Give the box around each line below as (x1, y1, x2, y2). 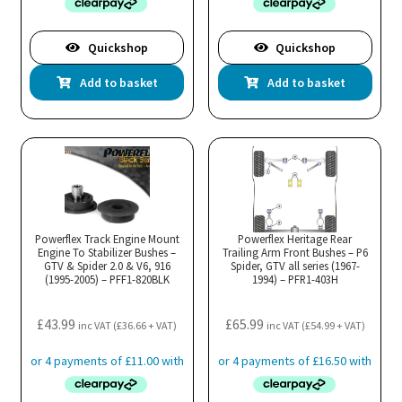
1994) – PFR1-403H (251, 271, 338, 286)
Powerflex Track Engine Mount (34, 231, 179, 246)
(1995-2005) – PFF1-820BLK (44, 271, 170, 286)
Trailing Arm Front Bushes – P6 (222, 244, 368, 259)
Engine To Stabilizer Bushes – (38, 244, 177, 259)
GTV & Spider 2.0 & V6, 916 (43, 258, 170, 273)
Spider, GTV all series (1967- (230, 258, 360, 273)
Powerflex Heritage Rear (238, 231, 353, 246)
